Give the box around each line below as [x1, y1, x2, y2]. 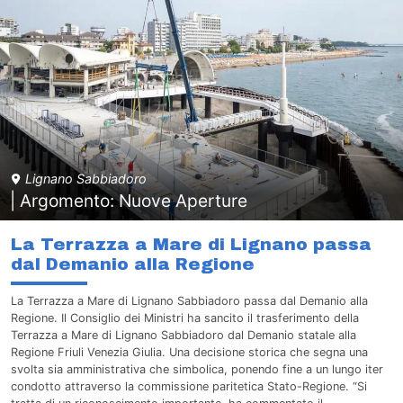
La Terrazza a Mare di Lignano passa [11, 235, 372, 255]
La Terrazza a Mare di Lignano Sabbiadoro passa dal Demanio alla [11, 294, 368, 309]
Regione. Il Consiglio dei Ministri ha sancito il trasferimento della [11, 311, 359, 326]
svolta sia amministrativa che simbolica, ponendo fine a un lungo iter [11, 363, 383, 377]
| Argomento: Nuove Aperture [10, 190, 248, 212]
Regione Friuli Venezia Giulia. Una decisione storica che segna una [11, 345, 368, 360]
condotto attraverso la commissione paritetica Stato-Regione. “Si [11, 380, 367, 394]
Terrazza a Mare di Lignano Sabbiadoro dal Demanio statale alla [11, 328, 356, 343]
